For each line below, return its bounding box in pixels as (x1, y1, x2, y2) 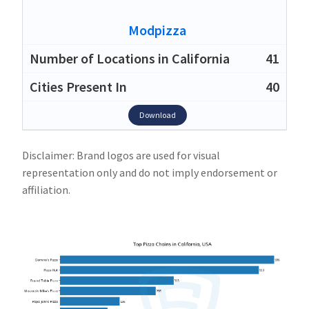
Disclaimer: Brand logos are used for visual (22, 148, 220, 162)
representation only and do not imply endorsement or (22, 165, 277, 179)
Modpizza (128, 21, 186, 39)
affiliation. (22, 182, 70, 197)
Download (139, 109, 176, 120)
